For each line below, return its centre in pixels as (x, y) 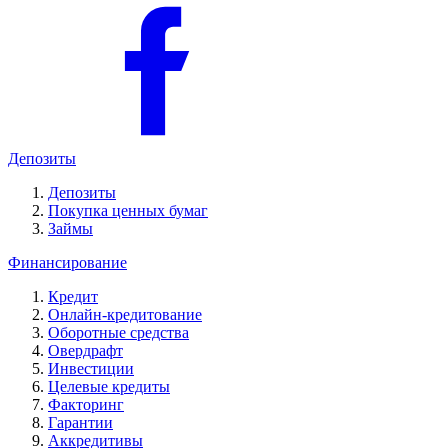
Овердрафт (85, 350)
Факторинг (86, 404)
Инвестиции (91, 368)
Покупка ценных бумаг (128, 210)
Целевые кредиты (109, 386)
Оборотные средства (118, 332)
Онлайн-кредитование (125, 314)
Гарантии (80, 422)
